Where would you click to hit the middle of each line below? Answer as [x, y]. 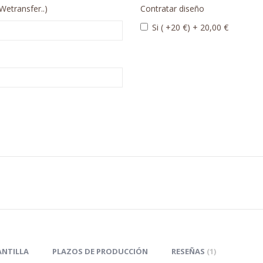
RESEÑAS [189, 252]
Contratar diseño [172, 9]
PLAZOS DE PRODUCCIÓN [100, 252]
